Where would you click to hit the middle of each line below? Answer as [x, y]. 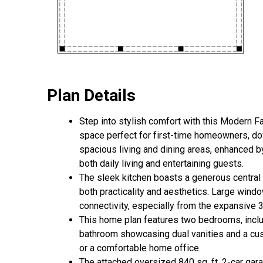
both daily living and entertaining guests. [161, 164]
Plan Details [91, 96]
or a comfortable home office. [140, 248]
